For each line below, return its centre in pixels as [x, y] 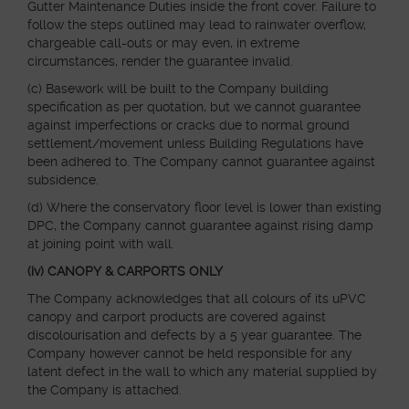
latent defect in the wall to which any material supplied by [202, 372]
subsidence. [63, 180]
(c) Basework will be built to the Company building [178, 89]
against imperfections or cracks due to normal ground [189, 125]
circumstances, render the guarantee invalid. [160, 61]
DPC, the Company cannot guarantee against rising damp [200, 225]
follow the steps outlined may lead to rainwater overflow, [197, 25]
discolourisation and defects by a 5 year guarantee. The [194, 335]
